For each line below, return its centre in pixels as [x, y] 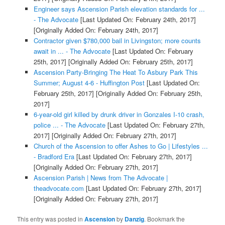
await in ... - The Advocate [72, 51]
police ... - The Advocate [69, 125]
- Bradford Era [54, 157]
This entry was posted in [51, 219]
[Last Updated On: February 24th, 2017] [137, 20]
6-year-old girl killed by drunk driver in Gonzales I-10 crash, [119, 115]
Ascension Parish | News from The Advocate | [100, 178]
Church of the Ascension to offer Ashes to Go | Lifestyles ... [121, 146]
